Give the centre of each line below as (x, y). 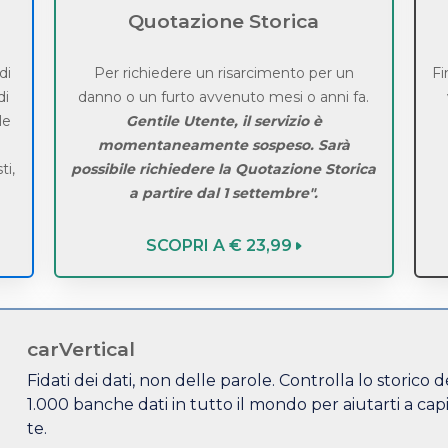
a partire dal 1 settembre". (224, 193)
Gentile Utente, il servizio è (223, 121)
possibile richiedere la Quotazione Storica (224, 169)
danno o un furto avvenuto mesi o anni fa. (224, 97)
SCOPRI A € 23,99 (218, 246)
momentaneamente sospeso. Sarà (223, 145)
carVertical (81, 349)
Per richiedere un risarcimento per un (223, 73)
